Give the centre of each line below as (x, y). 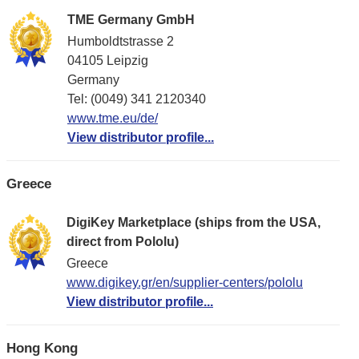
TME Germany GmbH (131, 20)
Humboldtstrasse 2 (121, 42)
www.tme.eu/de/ (113, 119)
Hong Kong (42, 347)
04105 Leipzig (108, 61)
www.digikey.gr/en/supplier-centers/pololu (185, 282)
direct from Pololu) (123, 241)
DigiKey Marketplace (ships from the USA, (194, 222)
